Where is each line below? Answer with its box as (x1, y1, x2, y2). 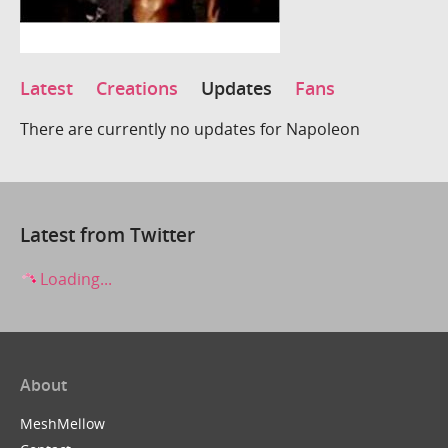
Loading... (36, 268, 112, 291)
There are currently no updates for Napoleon (20, 117, 360, 140)
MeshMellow (20, 414, 105, 434)
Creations (96, 76, 178, 101)
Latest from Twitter (20, 221, 195, 247)
